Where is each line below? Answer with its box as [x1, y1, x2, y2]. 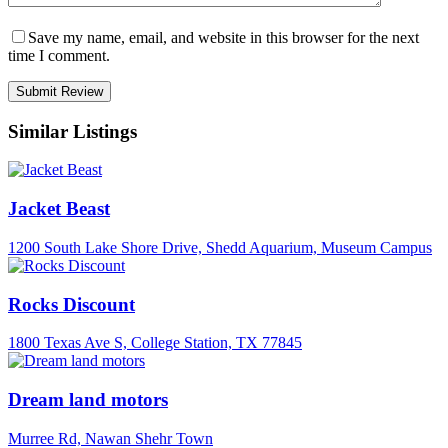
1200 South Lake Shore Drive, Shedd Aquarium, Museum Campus [8, 238, 432, 256]
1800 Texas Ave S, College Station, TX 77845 [8, 334, 302, 352]
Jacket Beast [8, 198, 110, 220]
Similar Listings [8, 120, 137, 142]
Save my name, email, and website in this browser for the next [28, 29, 419, 46]
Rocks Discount [8, 293, 135, 315]
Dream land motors [8, 389, 168, 411]
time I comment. [8, 47, 110, 64]
